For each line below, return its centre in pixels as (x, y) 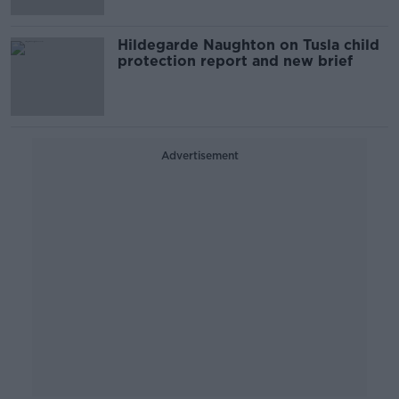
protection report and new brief (235, 61)
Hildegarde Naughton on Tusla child (248, 45)
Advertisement (199, 155)
